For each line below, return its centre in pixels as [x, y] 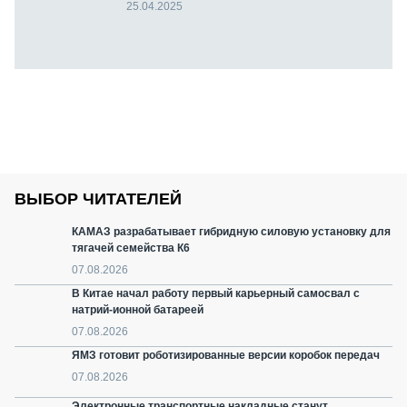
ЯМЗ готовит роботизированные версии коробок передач [226, 356]
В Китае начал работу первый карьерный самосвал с [216, 294]
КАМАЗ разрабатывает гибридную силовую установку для [231, 232]
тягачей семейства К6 [131, 248]
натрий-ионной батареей [138, 310]
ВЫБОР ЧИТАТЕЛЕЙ [98, 199]
